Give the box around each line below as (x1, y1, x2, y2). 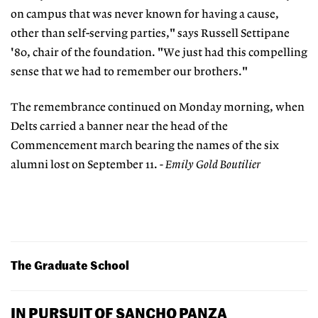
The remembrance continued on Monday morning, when (11, 102, 305, 114)
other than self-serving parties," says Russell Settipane (11, 27, 290, 40)
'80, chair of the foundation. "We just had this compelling (11, 46, 307, 59)
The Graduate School (11, 258, 129, 273)
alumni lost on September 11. (11, 159, 160, 172)
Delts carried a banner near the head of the (11, 121, 228, 133)
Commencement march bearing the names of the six (11, 140, 279, 153)
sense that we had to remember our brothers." (11, 65, 248, 78)
